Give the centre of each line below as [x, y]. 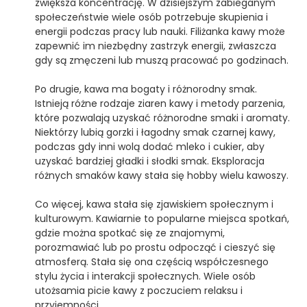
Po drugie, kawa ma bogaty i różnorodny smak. [146, 89]
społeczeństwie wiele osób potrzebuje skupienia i [151, 17]
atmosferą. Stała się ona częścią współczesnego [151, 262]
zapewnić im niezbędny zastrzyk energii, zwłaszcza [155, 46]
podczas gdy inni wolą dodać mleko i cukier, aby [149, 147]
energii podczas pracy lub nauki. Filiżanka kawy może [160, 32]
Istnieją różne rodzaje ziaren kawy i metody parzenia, [160, 103]
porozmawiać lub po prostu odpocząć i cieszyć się [155, 247]
